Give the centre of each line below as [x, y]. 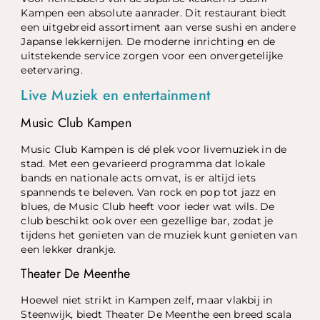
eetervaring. [52, 70]
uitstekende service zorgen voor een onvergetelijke [152, 55]
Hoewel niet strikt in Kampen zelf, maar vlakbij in [147, 300]
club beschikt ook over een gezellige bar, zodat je [147, 220]
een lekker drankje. [69, 249]
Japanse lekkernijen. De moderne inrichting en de [148, 41]
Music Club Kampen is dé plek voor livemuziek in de [154, 149]
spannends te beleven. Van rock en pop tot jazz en [149, 192]
